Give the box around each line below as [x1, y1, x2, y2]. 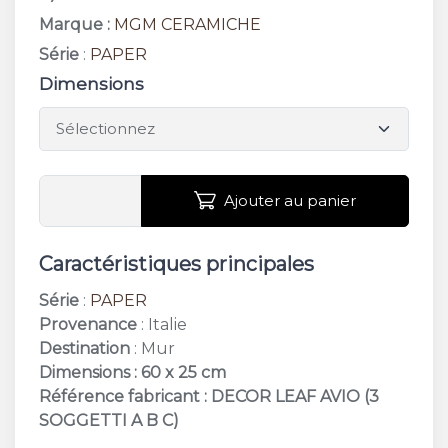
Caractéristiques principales [39, 251, 314, 276]
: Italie [137, 314, 187, 334]
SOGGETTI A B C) [39, 410, 179, 430]
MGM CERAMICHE [114, 14, 261, 34]
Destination [39, 338, 130, 358]
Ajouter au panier [223, 191, 356, 211]
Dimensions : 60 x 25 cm [39, 362, 226, 382]
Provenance [39, 314, 137, 334]
